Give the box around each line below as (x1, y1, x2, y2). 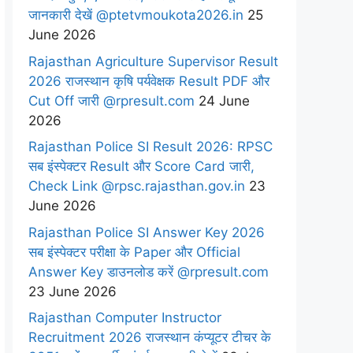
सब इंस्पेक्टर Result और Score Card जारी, (28, 158, 255, 174)
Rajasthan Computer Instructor (28, 310, 221, 325)
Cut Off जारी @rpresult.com (28, 92, 195, 109)
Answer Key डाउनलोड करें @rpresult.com (28, 263, 269, 280)
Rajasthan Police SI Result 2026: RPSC (28, 139, 273, 154)
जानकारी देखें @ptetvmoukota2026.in (28, 7, 243, 23)
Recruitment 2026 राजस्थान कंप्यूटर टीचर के (28, 329, 271, 345)
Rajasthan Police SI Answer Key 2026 (28, 224, 265, 240)
